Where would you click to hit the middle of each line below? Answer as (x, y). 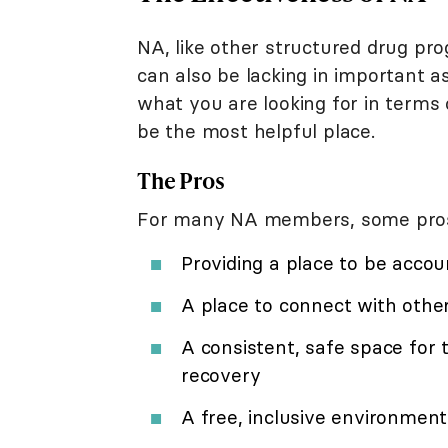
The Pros (181, 180)
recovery (221, 374)
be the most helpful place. (256, 130)
